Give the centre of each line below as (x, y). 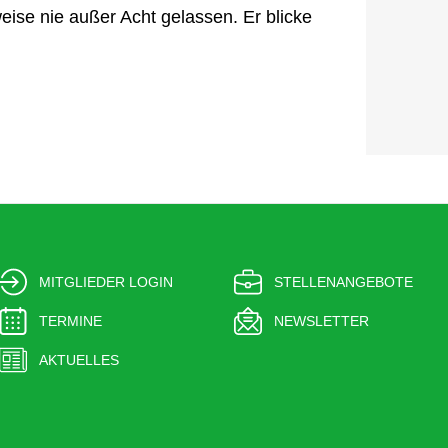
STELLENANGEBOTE (343, 281)
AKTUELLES (78, 359)
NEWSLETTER (321, 320)
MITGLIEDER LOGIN (105, 281)
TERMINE (70, 320)
